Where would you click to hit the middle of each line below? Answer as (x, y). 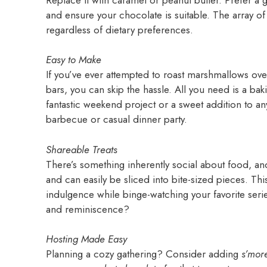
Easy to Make (74, 60)
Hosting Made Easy (86, 239)
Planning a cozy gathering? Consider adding (144, 254)
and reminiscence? (88, 209)
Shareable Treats (82, 149)
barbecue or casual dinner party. (117, 119)
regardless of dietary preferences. (119, 30)
